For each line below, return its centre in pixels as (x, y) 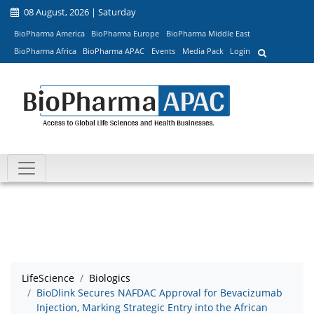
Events (163, 51)
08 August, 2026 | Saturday (79, 12)
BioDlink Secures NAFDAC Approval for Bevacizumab (159, 293)
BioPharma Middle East (208, 33)
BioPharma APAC (114, 51)
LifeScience (48, 278)
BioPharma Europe (125, 33)
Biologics (110, 278)
